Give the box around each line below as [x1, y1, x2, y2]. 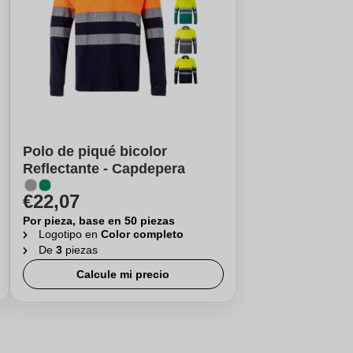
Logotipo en [38, 228, 101, 240]
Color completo [100, 228, 184, 240]
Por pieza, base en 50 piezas [22, 214, 175, 227]
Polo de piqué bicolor [22, 143, 167, 159]
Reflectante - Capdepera [22, 161, 185, 176]
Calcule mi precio [76, 268, 170, 281]
